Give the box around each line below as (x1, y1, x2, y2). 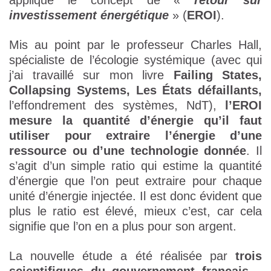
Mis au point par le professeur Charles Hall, (9, 38, 262, 52)
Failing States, (173, 68, 262, 82)
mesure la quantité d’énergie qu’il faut (9, 114, 262, 128)
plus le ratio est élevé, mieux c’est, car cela (9, 204, 262, 218)
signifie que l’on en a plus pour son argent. (9, 220, 237, 233)
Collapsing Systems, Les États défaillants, (9, 83, 262, 97)
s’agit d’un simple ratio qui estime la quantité (9, 159, 262, 173)
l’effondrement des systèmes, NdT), (9, 99, 225, 113)
